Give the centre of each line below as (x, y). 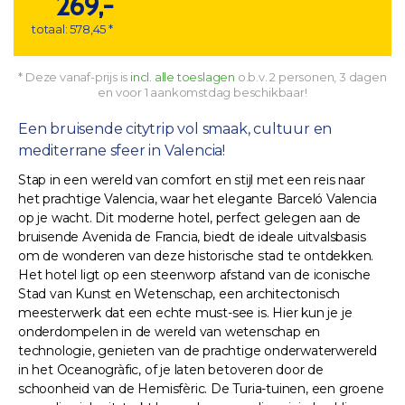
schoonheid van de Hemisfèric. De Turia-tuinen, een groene (201, 388)
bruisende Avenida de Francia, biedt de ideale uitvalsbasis (192, 236)
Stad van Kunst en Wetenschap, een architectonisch (179, 293)
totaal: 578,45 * (72, 28)
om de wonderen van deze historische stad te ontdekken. (196, 255)
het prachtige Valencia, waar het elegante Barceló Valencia (198, 198)
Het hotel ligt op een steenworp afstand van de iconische (194, 274)
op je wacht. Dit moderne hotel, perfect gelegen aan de (190, 217)
